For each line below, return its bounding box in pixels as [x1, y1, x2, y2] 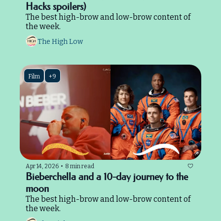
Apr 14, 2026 [26, 162, 59, 170]
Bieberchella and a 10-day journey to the [26, 171, 188, 183]
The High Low [37, 37, 83, 46]
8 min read [65, 162, 94, 170]
